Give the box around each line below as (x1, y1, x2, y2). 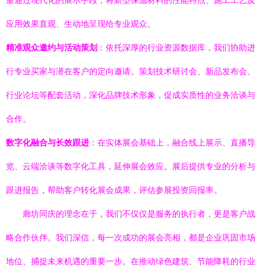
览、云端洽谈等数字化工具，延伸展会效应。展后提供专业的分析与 (6, 161, 255, 171)
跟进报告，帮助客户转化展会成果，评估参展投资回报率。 (6, 185, 222, 195)
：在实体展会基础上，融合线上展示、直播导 (89, 138, 255, 147)
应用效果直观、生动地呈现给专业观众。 (6, 19, 156, 28)
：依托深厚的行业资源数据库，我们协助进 (97, 43, 255, 52)
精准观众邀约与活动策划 (6, 43, 97, 52)
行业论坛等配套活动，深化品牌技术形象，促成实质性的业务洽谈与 (6, 90, 255, 100)
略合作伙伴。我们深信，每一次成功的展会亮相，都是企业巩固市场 (6, 233, 255, 242)
